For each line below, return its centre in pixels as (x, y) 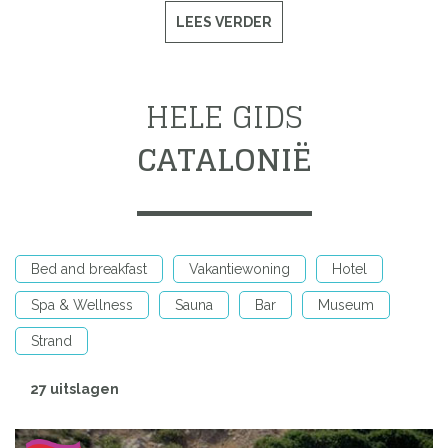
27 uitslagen (74, 389)
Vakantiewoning (239, 269)
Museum (346, 305)
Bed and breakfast (89, 269)
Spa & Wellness (82, 305)
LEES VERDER (224, 22)
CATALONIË (224, 159)
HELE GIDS (224, 116)
